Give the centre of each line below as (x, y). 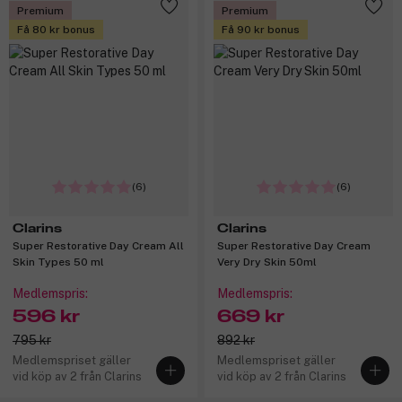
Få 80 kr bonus (56, 30)
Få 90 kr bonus (261, 30)
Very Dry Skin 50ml (267, 262)
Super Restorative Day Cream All (98, 245)
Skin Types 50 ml (58, 262)
